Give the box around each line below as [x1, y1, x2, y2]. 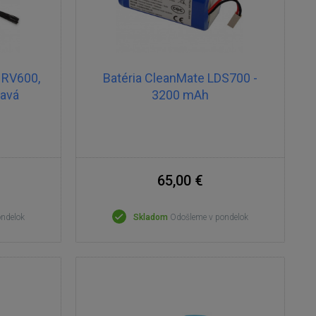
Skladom [133, 212, 168, 222]
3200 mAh [151, 87, 209, 102]
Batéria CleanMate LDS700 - [102, 71, 257, 85]
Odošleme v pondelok [169, 212, 248, 222]
